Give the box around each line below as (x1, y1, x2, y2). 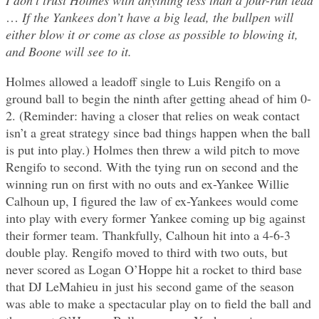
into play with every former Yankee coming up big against (6, 209, 305, 227)
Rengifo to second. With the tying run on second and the (6, 158, 298, 176)
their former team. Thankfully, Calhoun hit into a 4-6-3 (6, 226, 291, 244)
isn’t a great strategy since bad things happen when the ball (6, 124, 310, 142)
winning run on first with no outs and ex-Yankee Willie (6, 175, 289, 193)
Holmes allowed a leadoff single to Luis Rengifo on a (6, 73, 281, 90)
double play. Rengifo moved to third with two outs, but (6, 244, 288, 261)
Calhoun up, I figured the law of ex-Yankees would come (6, 192, 298, 210)
